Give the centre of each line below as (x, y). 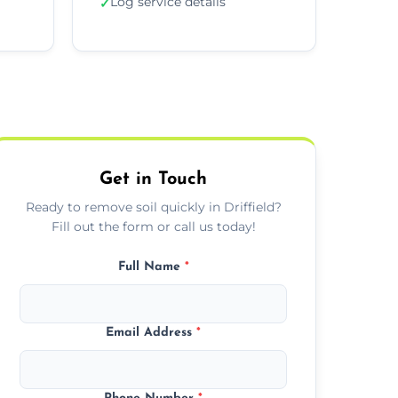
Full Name (151, 267)
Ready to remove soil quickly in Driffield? (153, 207)
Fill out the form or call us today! (153, 226)
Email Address (151, 332)
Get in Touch (154, 179)
